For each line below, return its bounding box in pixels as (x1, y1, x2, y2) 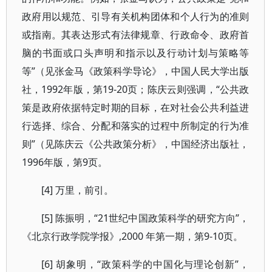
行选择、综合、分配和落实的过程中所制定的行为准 (22, 119, 250, 132)
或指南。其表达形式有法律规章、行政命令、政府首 (22, 28, 250, 41)
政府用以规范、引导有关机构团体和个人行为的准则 (22, 10, 250, 23)
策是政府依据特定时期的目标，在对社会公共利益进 (22, 101, 250, 114)
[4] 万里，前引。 (41, 183, 114, 197)
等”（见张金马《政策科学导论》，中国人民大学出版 (22, 64, 250, 78)
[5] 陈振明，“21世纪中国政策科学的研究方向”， (41, 211, 250, 225)
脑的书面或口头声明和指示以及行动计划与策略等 (22, 46, 250, 59)
